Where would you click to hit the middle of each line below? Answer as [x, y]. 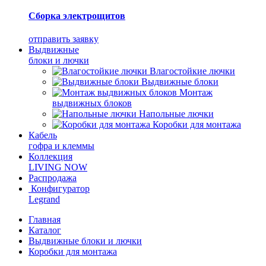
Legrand [44, 199]
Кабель [43, 135]
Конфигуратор [60, 189]
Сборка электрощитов [77, 15]
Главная [45, 220]
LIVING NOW [58, 167]
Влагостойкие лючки [192, 71]
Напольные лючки [176, 114]
